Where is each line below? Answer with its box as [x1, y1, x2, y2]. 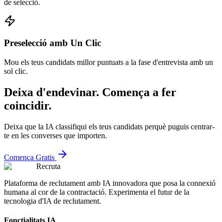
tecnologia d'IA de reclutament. [4, 196, 101, 205]
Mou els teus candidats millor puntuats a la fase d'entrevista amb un [4, 58, 213, 67]
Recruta [36, 162, 60, 170]
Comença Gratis [4, 153, 55, 162]
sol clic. [4, 67, 28, 76]
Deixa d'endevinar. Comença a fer [4, 85, 176, 99]
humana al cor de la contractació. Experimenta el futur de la [4, 187, 189, 196]
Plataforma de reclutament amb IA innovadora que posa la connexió [4, 178, 216, 187]
